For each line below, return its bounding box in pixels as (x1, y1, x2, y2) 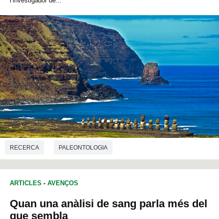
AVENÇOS (47, 179, 78, 187)
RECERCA (10, 144, 39, 151)
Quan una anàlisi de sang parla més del (10, 197, 207, 210)
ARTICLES (10, 179, 42, 187)
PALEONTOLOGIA (59, 144, 108, 151)
